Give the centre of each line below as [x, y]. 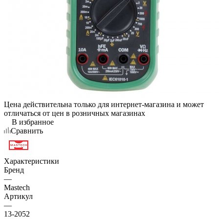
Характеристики [32, 161]
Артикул [18, 196]
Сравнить [27, 131]
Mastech [17, 187]
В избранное [33, 122]
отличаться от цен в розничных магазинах [75, 113]
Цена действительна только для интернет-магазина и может [104, 104]
